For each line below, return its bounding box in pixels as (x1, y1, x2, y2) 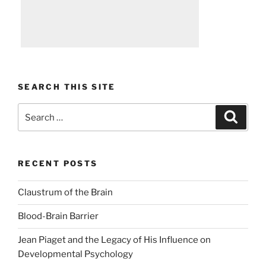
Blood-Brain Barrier (18, 211, 99, 222)
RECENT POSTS (18, 159, 98, 169)
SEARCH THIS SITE (18, 81, 116, 91)
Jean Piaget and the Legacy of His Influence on (18, 235, 211, 246)
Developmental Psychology (18, 249, 133, 260)
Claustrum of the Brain (18, 187, 113, 198)
